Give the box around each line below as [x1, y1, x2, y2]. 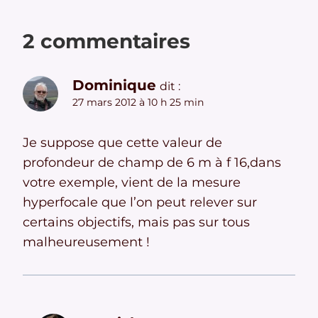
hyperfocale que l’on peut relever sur [23, 194, 257, 210]
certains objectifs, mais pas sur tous [23, 214, 250, 230]
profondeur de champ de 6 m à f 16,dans [23, 154, 281, 170]
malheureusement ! [23, 234, 150, 250]
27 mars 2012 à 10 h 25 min [72, 96, 204, 109]
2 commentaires [23, 29, 190, 54]
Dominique [72, 76, 156, 94]
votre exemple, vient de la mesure [23, 174, 241, 190]
